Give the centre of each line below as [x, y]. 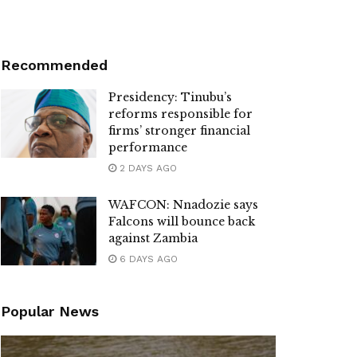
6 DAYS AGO [147, 259]
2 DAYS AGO [147, 169]
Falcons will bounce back [182, 222]
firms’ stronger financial [179, 131]
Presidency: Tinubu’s [170, 98]
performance [148, 148]
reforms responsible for [180, 114]
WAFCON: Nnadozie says [183, 205]
